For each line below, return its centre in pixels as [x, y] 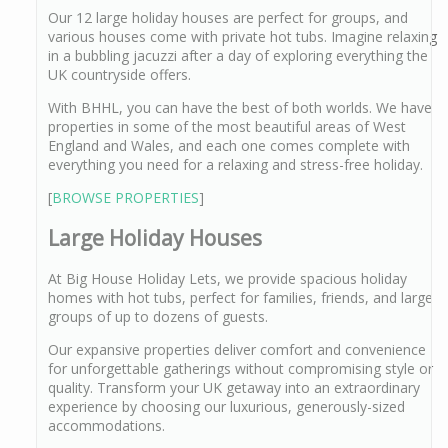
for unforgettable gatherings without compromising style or [240, 369]
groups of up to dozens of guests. [160, 317]
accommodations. [106, 426]
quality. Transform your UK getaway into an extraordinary [234, 388]
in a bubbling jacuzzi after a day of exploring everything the [238, 55]
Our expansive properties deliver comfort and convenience [237, 350]
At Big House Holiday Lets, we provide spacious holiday [227, 279]
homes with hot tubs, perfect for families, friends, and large [240, 298]
